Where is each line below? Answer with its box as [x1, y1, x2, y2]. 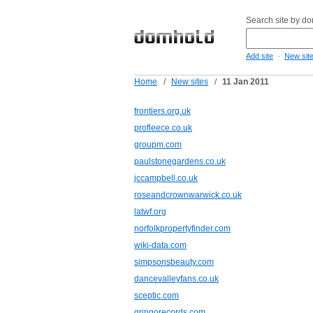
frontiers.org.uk [134, 106, 191, 116]
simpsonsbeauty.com [134, 257, 214, 267]
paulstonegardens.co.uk [134, 156, 226, 166]
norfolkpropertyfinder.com [134, 224, 231, 233]
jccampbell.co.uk [134, 173, 198, 183]
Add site [246, 52, 273, 60]
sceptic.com [134, 291, 179, 300]
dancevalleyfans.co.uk [134, 274, 219, 284]
